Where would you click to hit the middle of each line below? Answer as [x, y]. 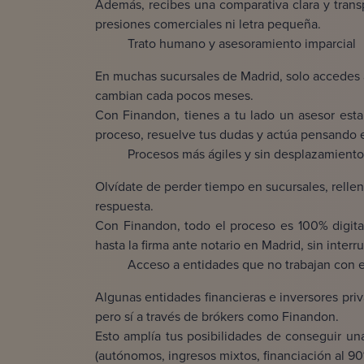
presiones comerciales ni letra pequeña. [208, 24]
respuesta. [124, 206]
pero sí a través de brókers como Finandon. [217, 316]
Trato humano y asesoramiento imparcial [242, 43]
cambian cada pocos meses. [174, 95]
